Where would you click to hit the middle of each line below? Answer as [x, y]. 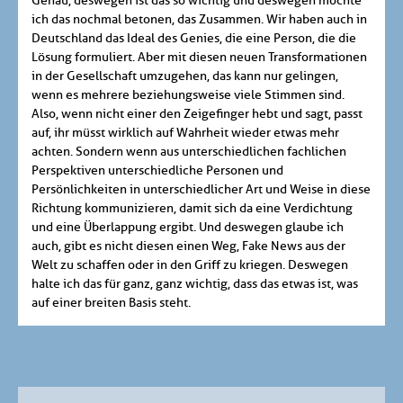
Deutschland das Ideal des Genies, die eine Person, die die [194, 39]
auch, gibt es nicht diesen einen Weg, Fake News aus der [188, 246]
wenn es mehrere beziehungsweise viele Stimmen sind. [188, 95]
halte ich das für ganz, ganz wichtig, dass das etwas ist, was [195, 284]
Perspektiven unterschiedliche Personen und [157, 171]
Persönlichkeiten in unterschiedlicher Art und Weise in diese [201, 190]
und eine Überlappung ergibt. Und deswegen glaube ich [188, 228]
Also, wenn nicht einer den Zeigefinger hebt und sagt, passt [197, 114]
